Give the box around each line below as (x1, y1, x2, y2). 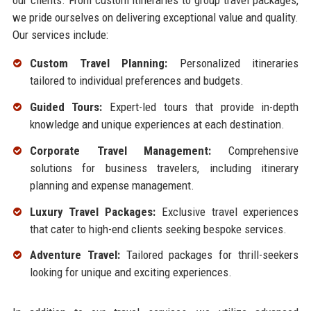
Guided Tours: (29, 100, 103, 115)
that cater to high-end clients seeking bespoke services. (29, 221, 287, 236)
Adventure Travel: (29, 248, 120, 262)
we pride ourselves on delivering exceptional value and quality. (12, 10, 299, 25)
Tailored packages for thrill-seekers (119, 248, 299, 262)
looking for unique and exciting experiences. (29, 265, 232, 280)
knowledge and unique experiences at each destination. (29, 117, 285, 132)
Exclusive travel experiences (155, 204, 299, 219)
